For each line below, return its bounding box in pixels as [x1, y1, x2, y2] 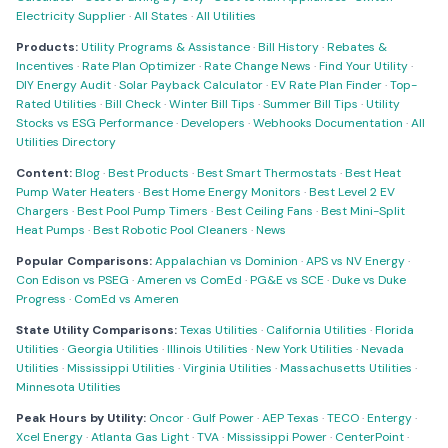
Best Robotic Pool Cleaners [93, 222, 248, 238]
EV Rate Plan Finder [271, 77, 382, 93]
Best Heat [345, 165, 401, 181]
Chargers [16, 203, 69, 219]
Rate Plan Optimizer [82, 58, 196, 74]
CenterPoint [335, 429, 404, 445]
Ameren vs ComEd [137, 272, 242, 288]
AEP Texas [262, 410, 319, 426]
